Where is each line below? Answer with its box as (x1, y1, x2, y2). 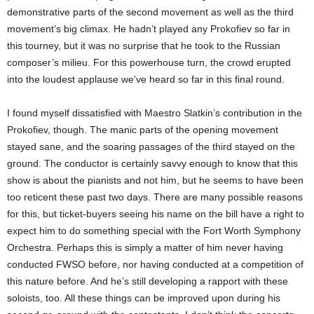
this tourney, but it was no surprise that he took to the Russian (7, 39, 280, 51)
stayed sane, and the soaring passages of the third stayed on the (7, 140, 295, 152)
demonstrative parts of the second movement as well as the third (7, 6, 294, 18)
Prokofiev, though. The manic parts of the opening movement (7, 123, 278, 135)
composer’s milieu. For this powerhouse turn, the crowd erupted (7, 56, 291, 68)
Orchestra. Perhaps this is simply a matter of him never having (7, 241, 283, 253)
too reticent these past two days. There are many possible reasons (7, 191, 303, 203)
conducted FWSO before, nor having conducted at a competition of (7, 258, 303, 270)
